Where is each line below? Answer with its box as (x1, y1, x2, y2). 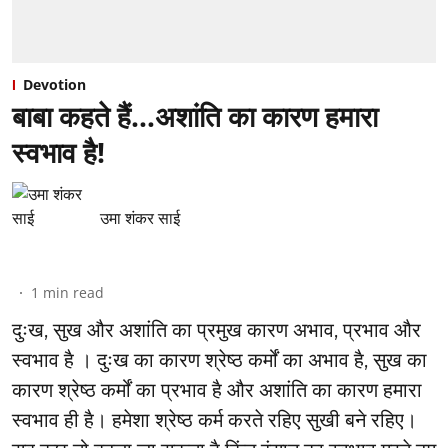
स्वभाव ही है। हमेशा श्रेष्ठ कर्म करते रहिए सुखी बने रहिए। (12, 407, 417, 432)
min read (43, 282, 104, 302)
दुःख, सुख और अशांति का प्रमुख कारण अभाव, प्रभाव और (12, 317, 421, 342)
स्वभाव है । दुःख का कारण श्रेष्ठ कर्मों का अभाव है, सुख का (12, 347, 427, 372)
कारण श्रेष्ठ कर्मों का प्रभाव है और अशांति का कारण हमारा (12, 377, 422, 402)
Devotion (23, 74, 86, 94)
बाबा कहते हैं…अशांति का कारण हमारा (12, 96, 378, 135)
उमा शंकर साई (100, 206, 180, 229)
